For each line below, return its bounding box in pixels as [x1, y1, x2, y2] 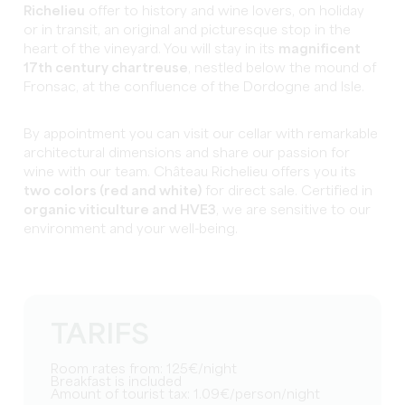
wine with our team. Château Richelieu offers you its [24, 165, 357, 179]
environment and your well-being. [24, 222, 239, 236]
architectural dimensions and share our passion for [24, 146, 351, 160]
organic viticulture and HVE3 [24, 203, 217, 217]
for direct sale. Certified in [202, 184, 373, 198]
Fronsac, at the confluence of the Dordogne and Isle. [24, 80, 365, 94]
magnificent [278, 42, 362, 56]
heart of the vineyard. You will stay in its [24, 42, 279, 56]
